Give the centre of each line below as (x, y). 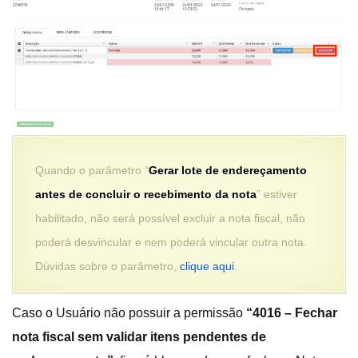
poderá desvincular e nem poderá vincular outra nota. (171, 243)
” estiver (277, 195)
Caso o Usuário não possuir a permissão (129, 313)
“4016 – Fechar (292, 313)
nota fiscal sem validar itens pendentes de (139, 337)
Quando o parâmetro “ (92, 171)
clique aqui (207, 267)
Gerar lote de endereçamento (228, 171)
